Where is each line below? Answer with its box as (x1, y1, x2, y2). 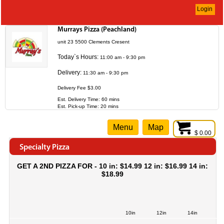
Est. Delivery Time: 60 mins (57, 96, 119, 102)
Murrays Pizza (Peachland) (57, 26, 136, 33)
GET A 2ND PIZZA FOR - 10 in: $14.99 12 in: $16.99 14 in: (17, 162, 208, 170)
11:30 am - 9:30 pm (81, 70, 128, 75)
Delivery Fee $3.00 (57, 85, 101, 90)
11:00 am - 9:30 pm (98, 54, 145, 60)
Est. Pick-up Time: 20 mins (57, 103, 118, 109)
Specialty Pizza (19, 143, 69, 151)
